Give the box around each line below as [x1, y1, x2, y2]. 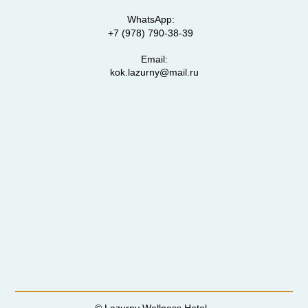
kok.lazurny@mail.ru [109, 66, 199, 78]
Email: [140, 53, 168, 65]
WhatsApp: [126, 13, 175, 25]
